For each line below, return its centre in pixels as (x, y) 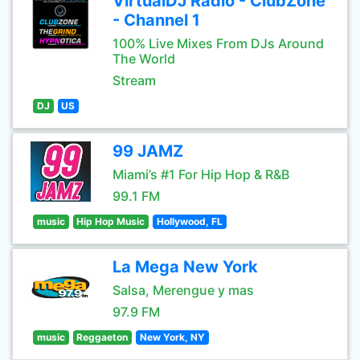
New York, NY (172, 337)
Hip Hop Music (111, 221)
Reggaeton (102, 337)
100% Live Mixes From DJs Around (218, 43)
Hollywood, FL (189, 221)
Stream (134, 80)
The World (144, 59)
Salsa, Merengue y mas (183, 290)
